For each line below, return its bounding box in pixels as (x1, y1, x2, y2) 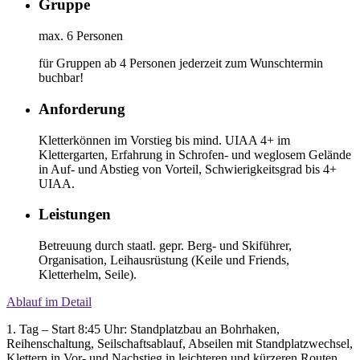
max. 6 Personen (39, 29, 123, 43)
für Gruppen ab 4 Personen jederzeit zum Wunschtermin (39, 56, 323, 71)
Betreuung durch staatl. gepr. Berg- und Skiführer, (39, 239, 292, 252)
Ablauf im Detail (6, 295, 92, 309)
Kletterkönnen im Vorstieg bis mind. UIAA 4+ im (39, 133, 290, 147)
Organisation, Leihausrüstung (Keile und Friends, (39, 253, 289, 267)
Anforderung (39, 100, 125, 117)
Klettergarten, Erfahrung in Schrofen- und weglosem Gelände (39, 147, 351, 162)
